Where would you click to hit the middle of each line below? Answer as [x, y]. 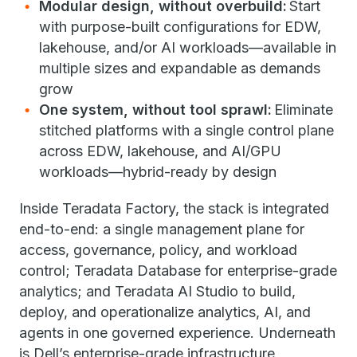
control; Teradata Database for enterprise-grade [178, 271]
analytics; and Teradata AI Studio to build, [157, 291]
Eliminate [302, 110]
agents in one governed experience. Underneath [177, 333]
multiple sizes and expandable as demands [180, 68]
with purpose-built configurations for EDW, [180, 27]
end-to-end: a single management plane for [162, 229]
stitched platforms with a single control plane [186, 130]
